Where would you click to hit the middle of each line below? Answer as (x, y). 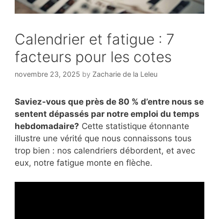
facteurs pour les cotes (93, 56)
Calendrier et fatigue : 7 (95, 39)
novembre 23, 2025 (47, 74)
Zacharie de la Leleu (125, 74)
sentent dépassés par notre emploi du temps (107, 114)
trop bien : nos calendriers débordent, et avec (105, 151)
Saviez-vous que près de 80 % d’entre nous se (109, 102)
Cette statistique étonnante (134, 126)
